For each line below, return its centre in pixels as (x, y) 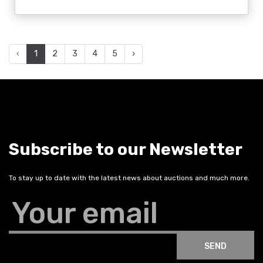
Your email (85, 213)
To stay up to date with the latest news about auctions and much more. (129, 178)
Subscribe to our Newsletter (126, 149)
